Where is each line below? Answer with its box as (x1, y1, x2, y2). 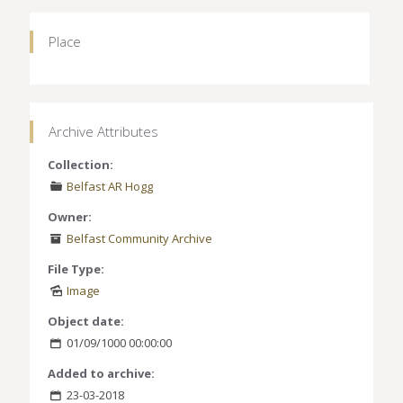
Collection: (48, 156, 113, 173)
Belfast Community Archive (67, 229, 213, 246)
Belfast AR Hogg (67, 177, 154, 194)
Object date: (48, 312, 124, 329)
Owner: (48, 208, 92, 225)
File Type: (48, 260, 104, 277)
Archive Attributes (49, 121, 158, 140)
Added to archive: (48, 364, 155, 381)
